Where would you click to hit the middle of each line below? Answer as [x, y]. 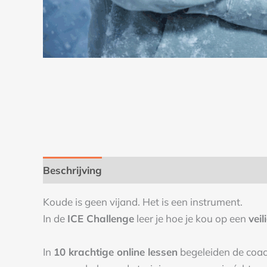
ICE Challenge [101, 219]
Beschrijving [72, 170]
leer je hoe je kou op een [191, 219]
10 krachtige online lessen [116, 252]
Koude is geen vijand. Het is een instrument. [143, 202]
